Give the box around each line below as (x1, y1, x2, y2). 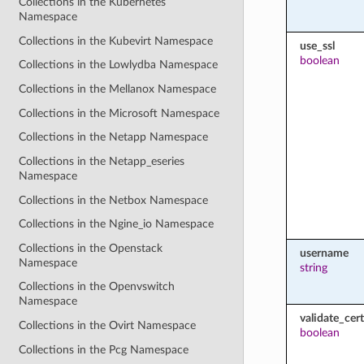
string (299, 261, 327, 274)
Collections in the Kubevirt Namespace (19, 34, 214, 47)
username (299, 246, 349, 259)
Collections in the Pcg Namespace (19, 343, 189, 356)
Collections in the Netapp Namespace (19, 131, 209, 144)
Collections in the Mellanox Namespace (19, 83, 217, 95)
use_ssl (299, 39, 335, 52)
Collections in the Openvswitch (19, 280, 175, 293)
